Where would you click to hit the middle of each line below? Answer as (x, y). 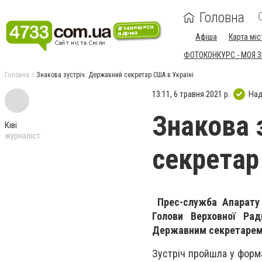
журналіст (23, 136)
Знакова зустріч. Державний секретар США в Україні (115, 75)
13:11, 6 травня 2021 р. (191, 94)
